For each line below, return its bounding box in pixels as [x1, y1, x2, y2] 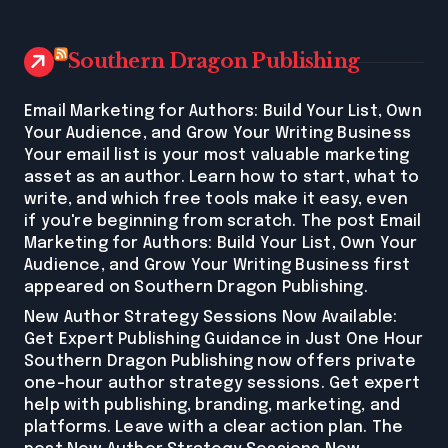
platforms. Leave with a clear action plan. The [24, 419, 404, 437]
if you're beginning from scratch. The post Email [24, 213, 422, 231]
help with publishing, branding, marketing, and [24, 397, 401, 415]
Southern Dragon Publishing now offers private [24, 353, 417, 371]
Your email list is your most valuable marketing [24, 147, 410, 165]
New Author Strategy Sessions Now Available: [24, 309, 398, 327]
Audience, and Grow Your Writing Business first [24, 257, 411, 275]
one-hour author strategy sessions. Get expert [24, 375, 421, 393]
